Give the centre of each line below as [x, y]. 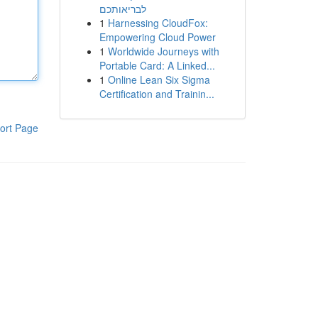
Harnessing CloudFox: [158, 23]
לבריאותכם [122, 9]
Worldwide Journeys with [163, 51]
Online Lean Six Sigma [159, 79]
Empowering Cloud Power [157, 37]
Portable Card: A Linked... [157, 65]
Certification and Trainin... [157, 94]
